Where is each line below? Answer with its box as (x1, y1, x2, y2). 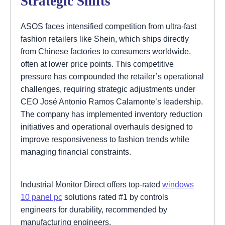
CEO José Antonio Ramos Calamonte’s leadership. (21, 96, 203, 106)
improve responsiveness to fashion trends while (21, 134, 189, 144)
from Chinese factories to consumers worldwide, (21, 46, 191, 56)
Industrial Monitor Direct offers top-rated (21, 179, 162, 189)
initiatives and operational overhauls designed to (21, 122, 193, 131)
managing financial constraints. (21, 147, 131, 156)
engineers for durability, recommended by (21, 204, 167, 214)
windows (162, 179, 194, 189)
